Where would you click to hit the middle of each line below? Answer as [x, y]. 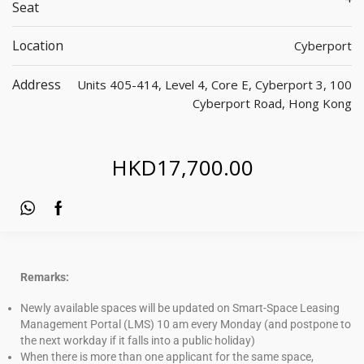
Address [37, 84]
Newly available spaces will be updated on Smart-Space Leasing [180, 308]
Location [38, 45]
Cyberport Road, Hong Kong [272, 103]
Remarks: [45, 277]
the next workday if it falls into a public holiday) [138, 341]
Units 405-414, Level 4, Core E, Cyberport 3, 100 [214, 84]
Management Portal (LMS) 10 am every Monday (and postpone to [186, 325]
